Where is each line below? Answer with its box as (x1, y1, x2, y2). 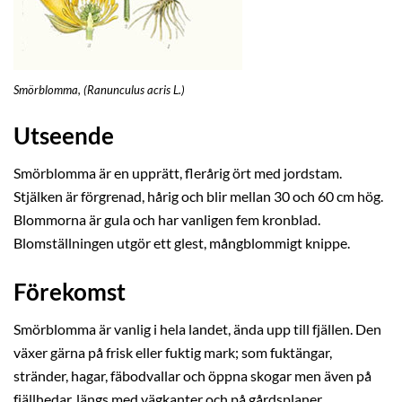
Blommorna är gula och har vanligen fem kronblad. (13, 212, 320, 229)
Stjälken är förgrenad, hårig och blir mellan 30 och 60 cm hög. (13, 188, 383, 205)
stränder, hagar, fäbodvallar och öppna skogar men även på (13, 368, 371, 385)
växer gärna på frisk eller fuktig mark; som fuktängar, (13, 345, 332, 362)
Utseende (13, 121, 114, 151)
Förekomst (13, 277, 126, 307)
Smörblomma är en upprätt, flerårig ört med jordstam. (13, 165, 342, 182)
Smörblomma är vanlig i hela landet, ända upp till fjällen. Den (13, 321, 381, 338)
